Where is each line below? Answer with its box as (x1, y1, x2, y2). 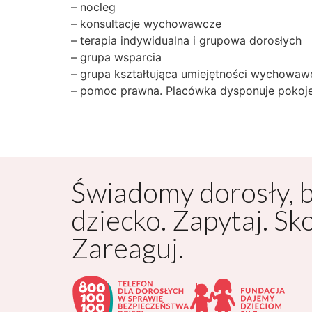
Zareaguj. (71, 231, 184, 265)
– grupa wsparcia (71, 49, 162, 64)
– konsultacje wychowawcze (71, 16, 221, 31)
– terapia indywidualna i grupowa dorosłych (71, 33, 302, 47)
